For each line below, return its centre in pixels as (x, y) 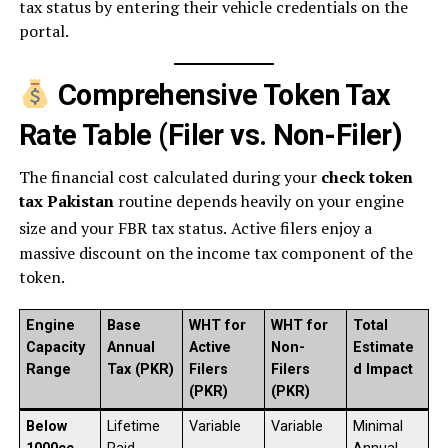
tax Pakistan (66, 201)
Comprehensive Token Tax (221, 95)
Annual (130, 347)
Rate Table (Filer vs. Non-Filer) (210, 135)
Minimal (377, 426)
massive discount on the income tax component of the (215, 252)
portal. (43, 31)
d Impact (382, 369)
